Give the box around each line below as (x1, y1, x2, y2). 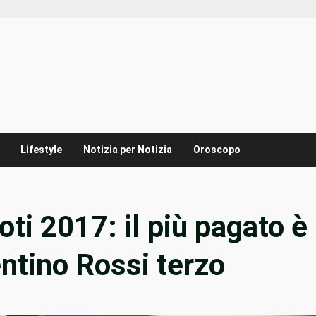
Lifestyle (20, 144, 62, 156)
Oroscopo (193, 144, 241, 156)
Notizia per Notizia (83, 144, 172, 156)
